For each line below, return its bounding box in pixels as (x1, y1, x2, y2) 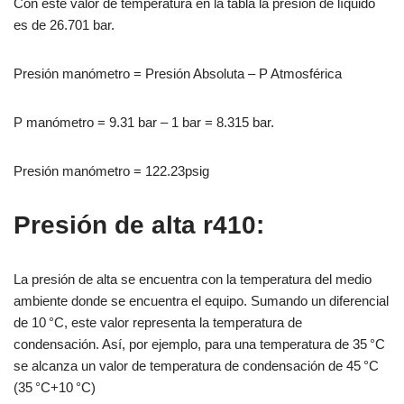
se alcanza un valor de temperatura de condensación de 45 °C (14, 357, 379, 373)
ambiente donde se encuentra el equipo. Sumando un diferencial (14, 292, 389, 308)
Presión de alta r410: (14, 210, 264, 239)
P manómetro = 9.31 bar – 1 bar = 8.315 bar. (14, 114, 274, 130)
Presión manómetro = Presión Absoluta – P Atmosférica (14, 65, 342, 81)
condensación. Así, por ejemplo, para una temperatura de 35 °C (14, 335, 385, 352)
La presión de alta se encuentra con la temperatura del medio (14, 271, 372, 287)
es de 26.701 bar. (14, 16, 115, 32)
